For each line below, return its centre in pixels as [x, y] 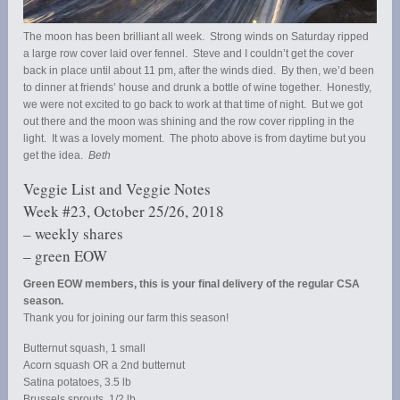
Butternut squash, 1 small [85, 349]
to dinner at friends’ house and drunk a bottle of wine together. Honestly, [198, 88]
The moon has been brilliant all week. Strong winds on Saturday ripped [196, 37]
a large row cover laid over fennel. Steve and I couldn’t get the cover [189, 54]
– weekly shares [74, 234]
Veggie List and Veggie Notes [117, 189]
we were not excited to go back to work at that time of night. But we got [193, 105]
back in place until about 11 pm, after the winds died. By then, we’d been [199, 71]
